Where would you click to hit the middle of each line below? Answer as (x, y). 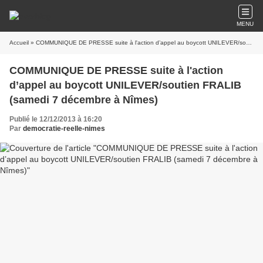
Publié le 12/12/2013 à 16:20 (56, 119)
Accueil (19, 43)
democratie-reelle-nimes (64, 129)
